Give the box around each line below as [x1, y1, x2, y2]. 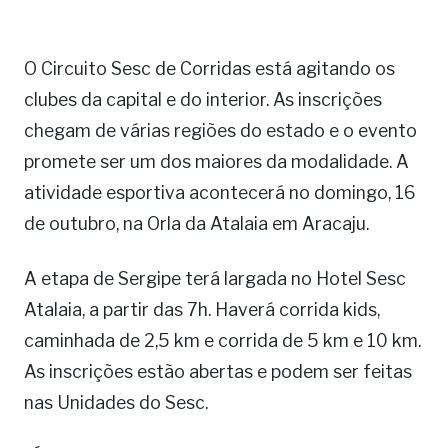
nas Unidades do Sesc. [24, 392, 208, 413]
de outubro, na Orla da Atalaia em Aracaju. [24, 213, 369, 234]
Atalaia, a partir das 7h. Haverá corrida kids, [24, 299, 380, 320]
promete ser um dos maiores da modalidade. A [24, 151, 409, 172]
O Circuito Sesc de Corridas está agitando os [24, 58, 395, 79]
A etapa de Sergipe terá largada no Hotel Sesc [24, 268, 406, 289]
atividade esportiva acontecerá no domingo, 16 [24, 182, 415, 203]
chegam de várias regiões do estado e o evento [24, 120, 417, 141]
